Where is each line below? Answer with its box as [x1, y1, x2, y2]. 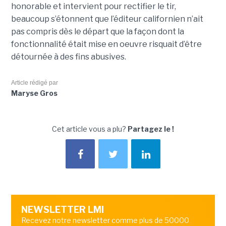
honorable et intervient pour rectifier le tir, [11, 2, 176, 12]
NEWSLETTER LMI [21, 204, 104, 215]
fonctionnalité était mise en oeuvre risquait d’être [11, 39, 202, 49]
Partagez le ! [128, 125, 174, 134]
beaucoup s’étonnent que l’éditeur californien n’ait [11, 14, 203, 24]
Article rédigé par [11, 79, 58, 87]
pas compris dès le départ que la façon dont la [11, 27, 184, 37]
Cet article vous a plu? [52, 125, 128, 134]
